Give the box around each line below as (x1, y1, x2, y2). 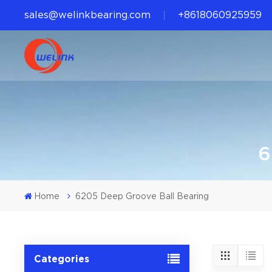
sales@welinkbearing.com (24, 9, 151, 21)
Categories (34, 253, 90, 265)
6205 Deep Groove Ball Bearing (75, 191, 209, 202)
